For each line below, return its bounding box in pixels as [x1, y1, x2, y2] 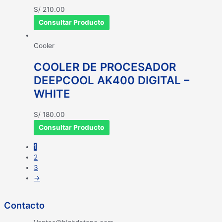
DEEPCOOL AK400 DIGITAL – [34, 73, 189, 87]
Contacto [4, 200, 45, 211]
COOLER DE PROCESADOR [34, 60, 176, 74]
